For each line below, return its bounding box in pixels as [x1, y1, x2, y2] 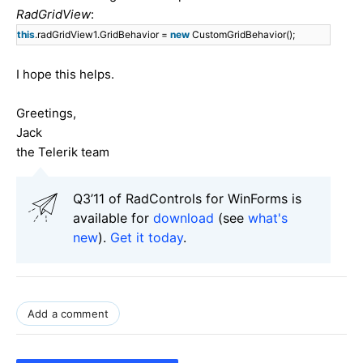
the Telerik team [16, 143, 109, 160]
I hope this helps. [16, 66, 114, 82]
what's [248, 209, 288, 226]
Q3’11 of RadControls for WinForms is [73, 190, 301, 207]
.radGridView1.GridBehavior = [35, 28, 170, 41]
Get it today [110, 228, 183, 246]
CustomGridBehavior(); [192, 28, 295, 41]
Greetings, [16, 105, 76, 121]
